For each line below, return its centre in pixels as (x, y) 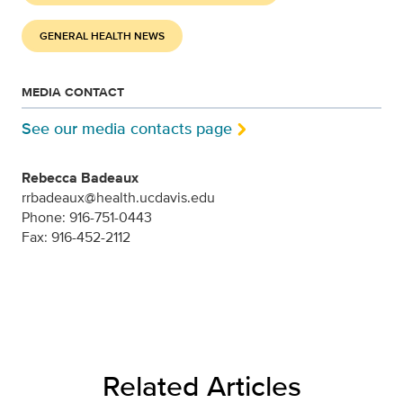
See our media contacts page (127, 129)
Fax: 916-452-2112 (76, 237)
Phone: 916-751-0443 (87, 217)
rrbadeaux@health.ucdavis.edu (118, 197)
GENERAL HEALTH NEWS (102, 36)
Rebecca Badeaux (80, 177)
